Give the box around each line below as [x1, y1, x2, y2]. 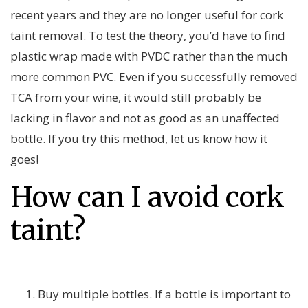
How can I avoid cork [10, 180, 285, 215]
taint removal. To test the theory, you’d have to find [10, 27, 285, 44]
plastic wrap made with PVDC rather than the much [10, 48, 287, 65]
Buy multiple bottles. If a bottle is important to [38, 286, 291, 302]
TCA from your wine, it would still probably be [10, 89, 261, 106]
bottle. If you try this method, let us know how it [10, 131, 267, 147]
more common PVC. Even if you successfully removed [10, 69, 298, 85]
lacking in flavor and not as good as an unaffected [10, 110, 280, 126]
